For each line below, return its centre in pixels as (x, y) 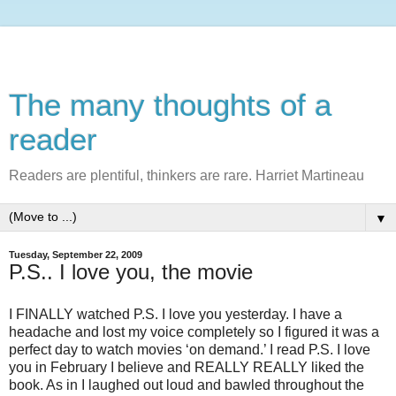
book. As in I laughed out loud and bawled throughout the (187, 385)
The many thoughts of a (170, 105)
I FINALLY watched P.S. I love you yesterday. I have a (175, 314)
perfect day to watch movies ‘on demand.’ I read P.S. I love (190, 349)
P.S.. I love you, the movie (131, 272)
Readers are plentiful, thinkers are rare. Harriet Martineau (187, 175)
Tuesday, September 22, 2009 (76, 255)
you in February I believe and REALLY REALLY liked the (187, 367)
